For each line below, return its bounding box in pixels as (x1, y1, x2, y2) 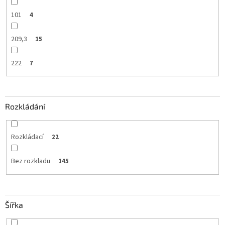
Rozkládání (5, 101, 45, 111)
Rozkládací (11, 132, 44, 143)
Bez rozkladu (11, 156, 50, 167)
